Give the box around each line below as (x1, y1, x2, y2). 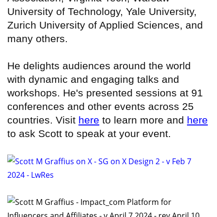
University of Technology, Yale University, (7, 5, 197, 17)
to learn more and (99, 114, 187, 125)
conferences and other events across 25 (7, 100, 194, 112)
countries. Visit (7, 114, 78, 125)
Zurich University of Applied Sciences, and (7, 19, 203, 31)
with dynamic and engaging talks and (7, 73, 179, 85)
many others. (7, 32, 68, 44)
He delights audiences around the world (7, 60, 191, 71)
